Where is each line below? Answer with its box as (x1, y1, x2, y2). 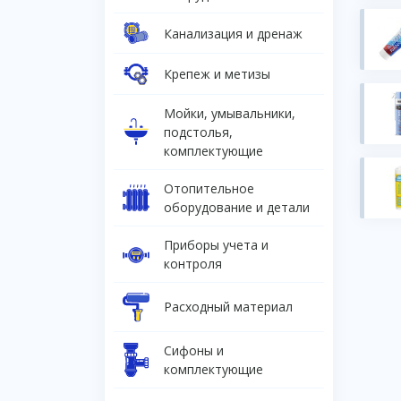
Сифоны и (164, 342, 224, 360)
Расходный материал (164, 298, 293, 316)
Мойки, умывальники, (164, 104, 295, 122)
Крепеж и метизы (164, 65, 270, 83)
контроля (164, 254, 222, 272)
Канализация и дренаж (164, 24, 303, 42)
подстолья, (164, 123, 233, 141)
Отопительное (164, 179, 254, 197)
